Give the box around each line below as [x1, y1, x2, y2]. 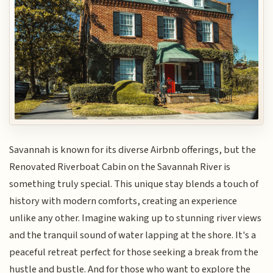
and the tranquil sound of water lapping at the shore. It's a [9, 228, 257, 243]
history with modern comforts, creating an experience [9, 194, 238, 209]
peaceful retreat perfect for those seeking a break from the [9, 245, 259, 260]
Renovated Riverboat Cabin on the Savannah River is [9, 160, 231, 175]
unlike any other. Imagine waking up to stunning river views [9, 211, 262, 226]
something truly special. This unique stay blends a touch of [9, 177, 259, 192]
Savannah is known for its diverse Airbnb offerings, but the [9, 143, 257, 158]
